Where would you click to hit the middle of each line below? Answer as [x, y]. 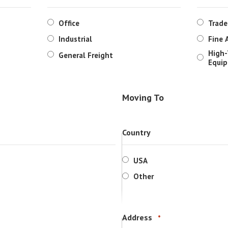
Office [69, 23]
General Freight [85, 55]
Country [136, 132]
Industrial [75, 39]
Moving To [143, 97]
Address [137, 217]
